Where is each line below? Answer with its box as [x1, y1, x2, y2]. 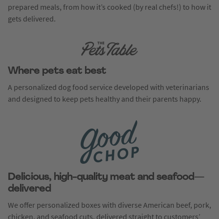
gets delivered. [8, 13, 56, 23]
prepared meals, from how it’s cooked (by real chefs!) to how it [8, 1, 211, 12]
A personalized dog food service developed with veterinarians [8, 82, 209, 92]
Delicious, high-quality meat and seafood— [8, 172, 204, 182]
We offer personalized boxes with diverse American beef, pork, [8, 199, 211, 210]
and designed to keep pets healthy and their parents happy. [8, 93, 201, 104]
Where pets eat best [8, 66, 106, 76]
